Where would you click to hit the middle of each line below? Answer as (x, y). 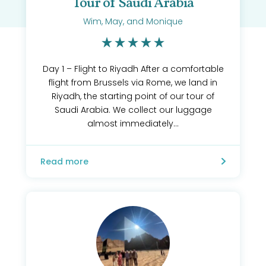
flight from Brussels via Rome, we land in (133, 83)
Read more (64, 161)
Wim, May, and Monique (133, 21)
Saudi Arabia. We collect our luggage (133, 110)
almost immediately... (133, 123)
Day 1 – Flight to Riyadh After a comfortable (133, 69)
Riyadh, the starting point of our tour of (133, 96)
